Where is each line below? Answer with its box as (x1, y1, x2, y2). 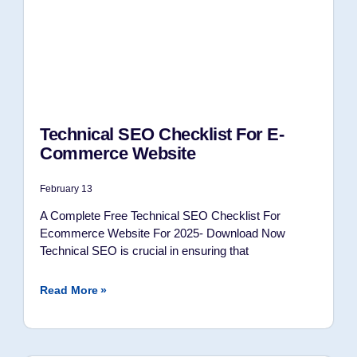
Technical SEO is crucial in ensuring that (40, 244, 249, 257)
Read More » (40, 284, 107, 296)
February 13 (40, 183, 92, 194)
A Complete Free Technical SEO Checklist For (40, 209, 280, 222)
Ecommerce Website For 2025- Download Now (40, 226, 285, 240)
